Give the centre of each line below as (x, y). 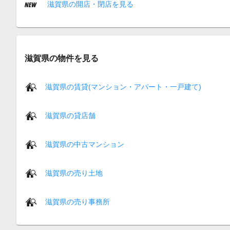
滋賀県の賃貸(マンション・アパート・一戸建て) (123, 87)
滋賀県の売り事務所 (78, 202)
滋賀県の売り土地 (74, 173)
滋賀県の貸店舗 (70, 115)
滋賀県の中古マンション (85, 144)
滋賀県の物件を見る (62, 58)
